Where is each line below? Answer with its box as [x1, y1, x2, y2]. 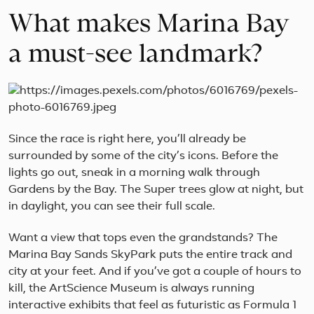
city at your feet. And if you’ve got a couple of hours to [8, 266, 301, 278]
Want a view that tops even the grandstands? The [8, 233, 278, 245]
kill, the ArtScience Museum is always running [8, 283, 254, 295]
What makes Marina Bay [8, 12, 289, 38]
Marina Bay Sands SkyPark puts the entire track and [8, 250, 292, 261]
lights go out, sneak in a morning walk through [8, 168, 260, 179]
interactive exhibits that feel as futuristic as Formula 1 [8, 300, 296, 312]
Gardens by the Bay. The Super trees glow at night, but [8, 184, 303, 196]
